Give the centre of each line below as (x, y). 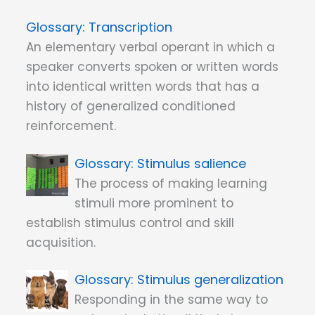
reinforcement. (71, 126)
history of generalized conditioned (131, 107)
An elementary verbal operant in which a (150, 47)
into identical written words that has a (143, 87)
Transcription (130, 27)
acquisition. (61, 242)
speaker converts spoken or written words (152, 67)
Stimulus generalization (211, 280)
